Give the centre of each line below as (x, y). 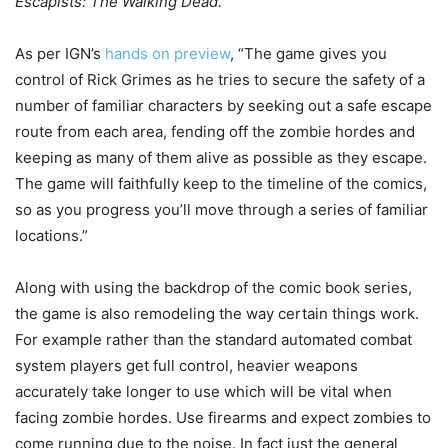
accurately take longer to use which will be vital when (203, 392)
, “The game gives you (308, 54)
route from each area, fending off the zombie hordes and (215, 132)
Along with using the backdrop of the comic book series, (213, 288)
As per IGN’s (60, 54)
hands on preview (167, 54)
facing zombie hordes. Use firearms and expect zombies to (223, 418)
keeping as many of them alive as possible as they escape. (221, 158)
